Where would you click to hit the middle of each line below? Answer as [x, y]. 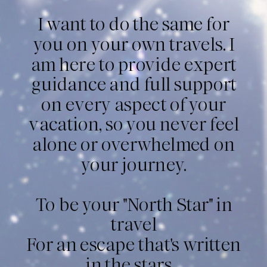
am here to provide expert [134, 65]
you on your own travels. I [134, 45]
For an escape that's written [134, 245]
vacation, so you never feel [134, 125]
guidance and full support [134, 85]
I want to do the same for [134, 25]
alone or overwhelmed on [134, 145]
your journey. [134, 165]
